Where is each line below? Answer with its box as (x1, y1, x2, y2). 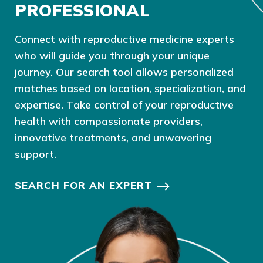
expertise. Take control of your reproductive (15, 97, 234, 112)
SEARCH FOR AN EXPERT (15, 178, 152, 191)
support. (15, 147, 56, 161)
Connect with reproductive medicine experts (15, 32, 234, 46)
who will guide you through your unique (15, 48, 210, 62)
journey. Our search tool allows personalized (15, 65, 234, 79)
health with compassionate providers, (15, 114, 203, 128)
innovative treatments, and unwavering (15, 130, 211, 144)
